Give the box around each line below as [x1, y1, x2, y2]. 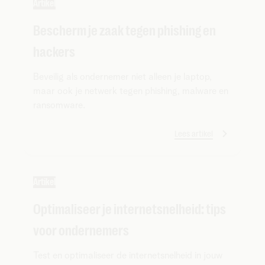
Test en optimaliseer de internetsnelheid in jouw [33, 250, 222, 260]
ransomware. [33, 100, 85, 110]
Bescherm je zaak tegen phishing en [33, 22, 216, 39]
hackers [33, 43, 75, 60]
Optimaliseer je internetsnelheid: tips [33, 201, 226, 218]
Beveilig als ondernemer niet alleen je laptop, [33, 72, 212, 82]
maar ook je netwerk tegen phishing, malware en [33, 86, 228, 96]
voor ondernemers [33, 222, 129, 239]
